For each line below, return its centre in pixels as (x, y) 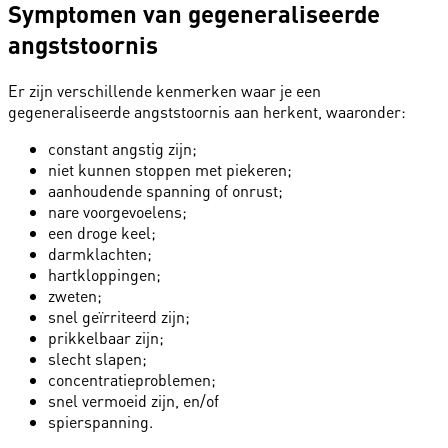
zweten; (75, 296)
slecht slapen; (97, 359)
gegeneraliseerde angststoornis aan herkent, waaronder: (207, 112)
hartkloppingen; (104, 275)
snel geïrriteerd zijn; (119, 317)
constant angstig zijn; (122, 149)
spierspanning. (100, 422)
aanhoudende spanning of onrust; (165, 191)
